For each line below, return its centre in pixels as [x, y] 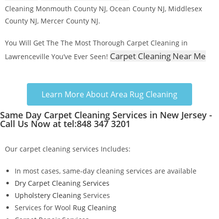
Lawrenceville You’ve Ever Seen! [57, 56]
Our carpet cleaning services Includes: [68, 149]
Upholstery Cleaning [48, 195]
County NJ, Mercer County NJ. [54, 21]
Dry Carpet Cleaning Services [62, 183]
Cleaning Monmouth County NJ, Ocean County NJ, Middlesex [103, 8]
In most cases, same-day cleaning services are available [106, 171]
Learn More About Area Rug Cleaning [109, 94]
